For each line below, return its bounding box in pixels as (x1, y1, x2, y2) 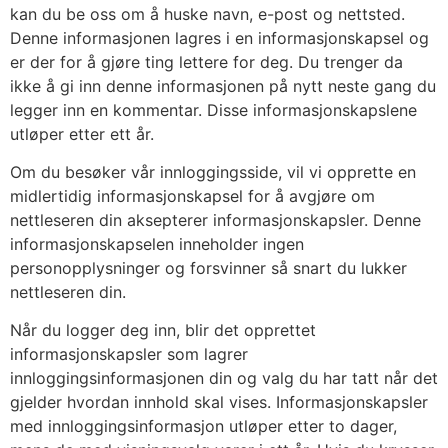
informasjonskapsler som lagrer (10, 344, 248, 365)
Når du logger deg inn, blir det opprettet (10, 320, 316, 341)
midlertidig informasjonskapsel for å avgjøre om (10, 185, 375, 206)
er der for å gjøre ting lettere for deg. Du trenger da (10, 51, 403, 72)
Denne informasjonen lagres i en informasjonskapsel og (10, 27, 429, 48)
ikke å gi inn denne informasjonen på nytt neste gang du (10, 75, 436, 96)
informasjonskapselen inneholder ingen (10, 233, 304, 254)
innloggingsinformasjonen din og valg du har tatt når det (10, 368, 438, 389)
